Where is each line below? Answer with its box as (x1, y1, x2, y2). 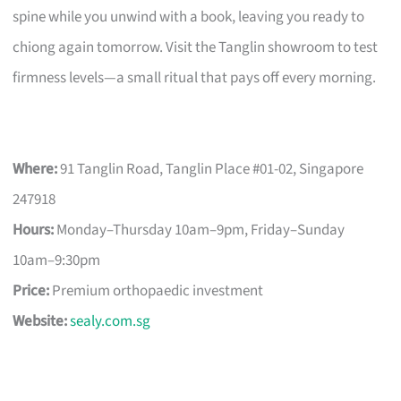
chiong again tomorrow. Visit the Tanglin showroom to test (13, 36, 379, 58)
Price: (13, 279, 50, 302)
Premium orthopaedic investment (49, 279, 264, 302)
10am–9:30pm (13, 249, 101, 271)
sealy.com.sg (70, 310, 151, 332)
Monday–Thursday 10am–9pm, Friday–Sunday (54, 218, 346, 241)
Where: (13, 158, 58, 180)
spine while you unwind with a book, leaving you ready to (13, 5, 365, 28)
